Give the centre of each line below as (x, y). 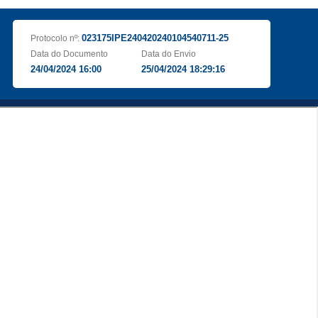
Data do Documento (69, 54)
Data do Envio (169, 54)
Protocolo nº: (56, 38)
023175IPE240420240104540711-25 (155, 38)
